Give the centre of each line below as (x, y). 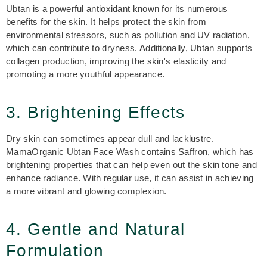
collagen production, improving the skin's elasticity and (116, 61)
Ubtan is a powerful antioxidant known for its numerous (117, 9)
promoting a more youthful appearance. (86, 74)
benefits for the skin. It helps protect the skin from (106, 22)
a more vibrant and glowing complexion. (86, 191)
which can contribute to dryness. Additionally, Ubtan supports (129, 48)
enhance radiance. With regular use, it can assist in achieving (130, 178)
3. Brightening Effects (96, 112)
